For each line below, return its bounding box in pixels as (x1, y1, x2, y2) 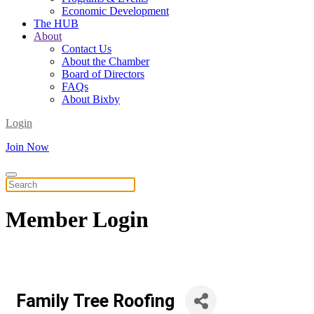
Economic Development (62, 5, 169, 17)
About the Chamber (62, 55, 149, 67)
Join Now (6, 141, 49, 153)
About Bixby (62, 93, 120, 105)
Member (6, 207, 93, 233)
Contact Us (62, 43, 111, 55)
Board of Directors (62, 68, 144, 80)
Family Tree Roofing (16, 290, 175, 311)
